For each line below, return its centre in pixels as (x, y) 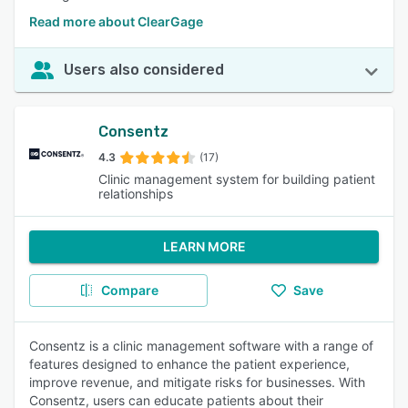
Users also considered (144, 70)
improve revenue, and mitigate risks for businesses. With (197, 382)
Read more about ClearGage (116, 21)
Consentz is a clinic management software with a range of (201, 346)
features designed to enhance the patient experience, (189, 364)
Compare (129, 290)
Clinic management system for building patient (237, 179)
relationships (136, 194)
